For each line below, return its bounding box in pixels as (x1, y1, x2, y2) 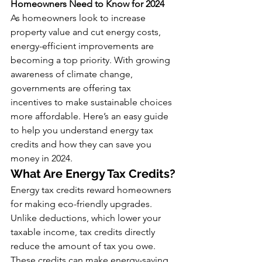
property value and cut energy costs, (11, 26, 163, 37)
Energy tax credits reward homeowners (11, 184, 174, 195)
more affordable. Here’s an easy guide (11, 111, 171, 122)
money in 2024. (11, 153, 73, 164)
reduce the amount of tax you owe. (11, 240, 158, 251)
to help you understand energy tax (11, 125, 156, 136)
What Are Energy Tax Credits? (11, 167, 175, 181)
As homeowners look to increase (11, 12, 148, 23)
